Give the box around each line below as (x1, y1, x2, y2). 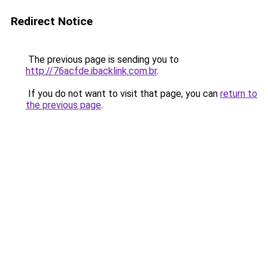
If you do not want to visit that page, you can (26, 88, 220, 99)
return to (220, 88, 257, 99)
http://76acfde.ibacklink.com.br (26, 65, 157, 77)
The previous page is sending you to (26, 54, 179, 65)
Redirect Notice (11, 14, 93, 28)
